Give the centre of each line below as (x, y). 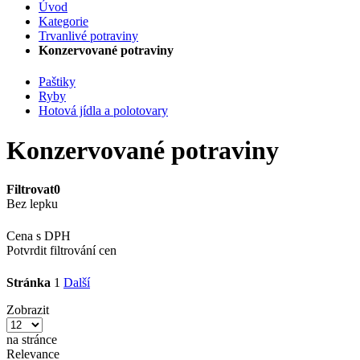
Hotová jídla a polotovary (103, 111)
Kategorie (63, 21)
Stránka (29, 283)
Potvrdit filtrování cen (61, 251)
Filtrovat (30, 190)
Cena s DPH (39, 236)
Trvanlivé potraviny (88, 36)
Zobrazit (28, 310)
